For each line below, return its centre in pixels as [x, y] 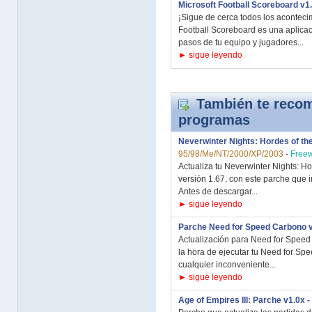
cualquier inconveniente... [227, 265]
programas [214, 120]
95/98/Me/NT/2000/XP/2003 [231, 154]
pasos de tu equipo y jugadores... [241, 42]
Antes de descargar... [218, 192]
